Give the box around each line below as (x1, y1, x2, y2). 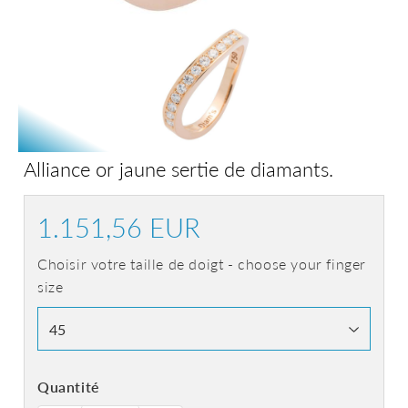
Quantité (37, 378, 100, 395)
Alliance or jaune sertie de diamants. (24, 157, 333, 181)
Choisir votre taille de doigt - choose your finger (37, 255, 367, 272)
